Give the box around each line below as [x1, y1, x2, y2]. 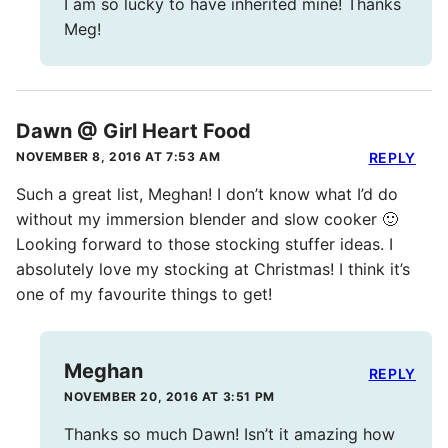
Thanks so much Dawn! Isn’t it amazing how [64, 424, 395, 445]
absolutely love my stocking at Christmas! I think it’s [16, 259, 410, 280]
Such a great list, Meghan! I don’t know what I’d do [16, 184, 398, 205]
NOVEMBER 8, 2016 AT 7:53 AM [16, 149, 221, 165]
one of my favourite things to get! [16, 284, 272, 305]
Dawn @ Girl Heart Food [16, 119, 251, 144]
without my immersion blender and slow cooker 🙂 [16, 209, 398, 230]
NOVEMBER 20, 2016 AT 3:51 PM [64, 389, 275, 405]
